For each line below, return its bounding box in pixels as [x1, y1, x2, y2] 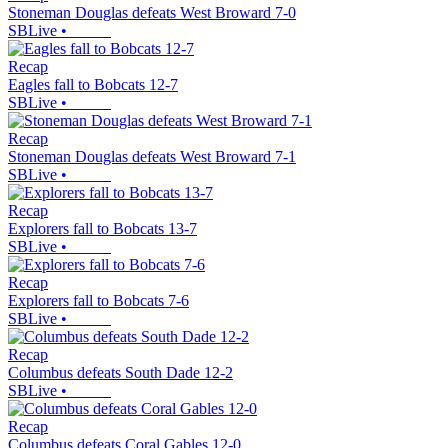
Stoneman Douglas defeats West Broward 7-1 [8, 148, 296, 166]
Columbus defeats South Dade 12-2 [8, 364, 233, 382]
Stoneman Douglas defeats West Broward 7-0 [8, 4, 296, 22]
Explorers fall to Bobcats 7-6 [8, 292, 189, 310]
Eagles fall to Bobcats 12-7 [8, 76, 178, 94]
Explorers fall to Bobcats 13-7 [8, 220, 197, 238]
